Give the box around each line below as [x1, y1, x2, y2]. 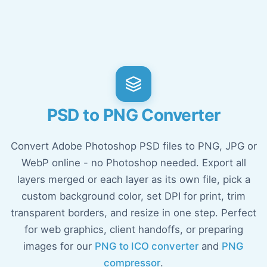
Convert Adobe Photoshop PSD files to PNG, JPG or [10, 140, 257, 152]
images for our [23, 240, 95, 252]
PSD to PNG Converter [46, 105, 221, 125]
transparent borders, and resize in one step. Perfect [11, 207, 256, 219]
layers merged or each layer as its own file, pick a [17, 173, 250, 185]
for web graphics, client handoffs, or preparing [24, 223, 243, 235]
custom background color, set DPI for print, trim [21, 190, 246, 202]
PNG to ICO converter [95, 240, 198, 252]
